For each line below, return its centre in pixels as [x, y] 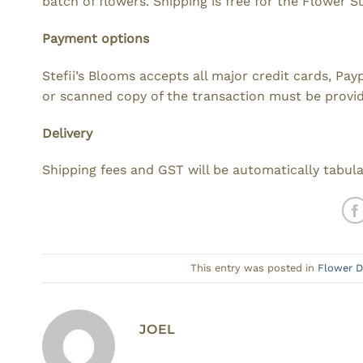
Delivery [67, 133]
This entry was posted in [254, 267]
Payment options [98, 39]
